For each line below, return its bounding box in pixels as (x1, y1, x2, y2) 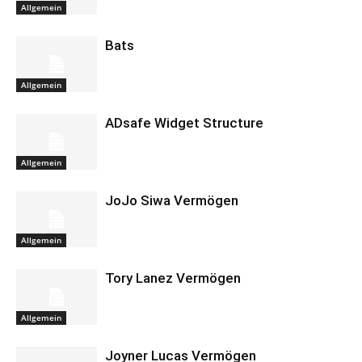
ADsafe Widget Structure (105, 115, 263, 131)
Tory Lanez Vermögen (105, 270, 241, 286)
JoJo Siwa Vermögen (105, 192, 238, 208)
